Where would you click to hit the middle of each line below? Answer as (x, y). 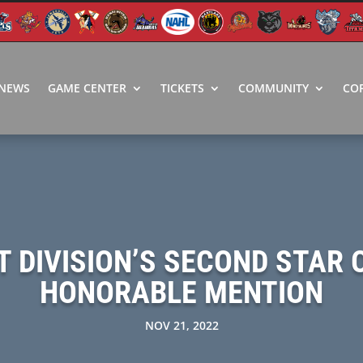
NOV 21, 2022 (181, 326)
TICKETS (182, 88)
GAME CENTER (87, 88)
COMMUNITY (273, 88)
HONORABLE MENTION (181, 293)
